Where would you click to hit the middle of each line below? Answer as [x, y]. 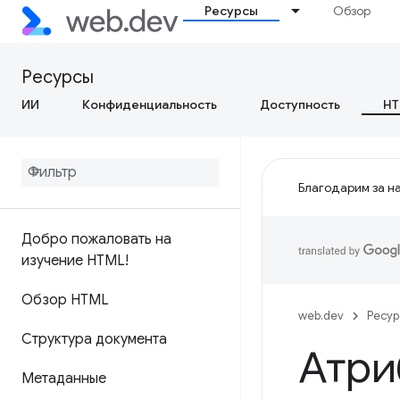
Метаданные [64, 379]
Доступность [300, 104]
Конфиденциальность [150, 104]
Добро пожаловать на [96, 239]
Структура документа [94, 339]
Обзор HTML [65, 300]
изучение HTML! [75, 261]
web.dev [321, 316]
